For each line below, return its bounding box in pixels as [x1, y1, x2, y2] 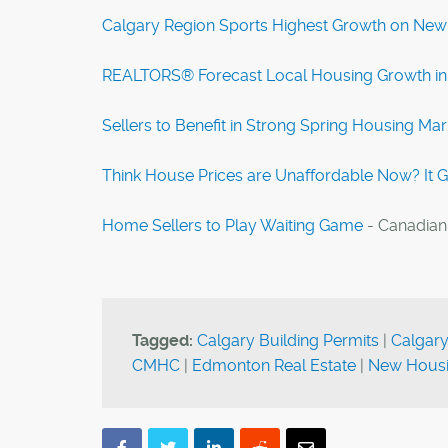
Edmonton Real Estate [192, 356, 356, 375]
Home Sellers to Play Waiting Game [102, 216, 363, 235]
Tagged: [132, 331, 193, 350]
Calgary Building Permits [197, 331, 379, 350]
